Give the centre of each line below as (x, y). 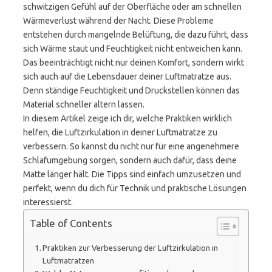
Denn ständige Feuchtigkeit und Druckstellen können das (131, 90)
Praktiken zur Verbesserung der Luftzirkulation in (131, 248)
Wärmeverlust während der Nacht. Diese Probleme (118, 21)
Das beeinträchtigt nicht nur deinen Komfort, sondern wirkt (134, 63)
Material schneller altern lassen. (84, 104)
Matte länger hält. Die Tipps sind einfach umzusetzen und (132, 174)
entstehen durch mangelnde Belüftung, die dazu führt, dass (136, 35)
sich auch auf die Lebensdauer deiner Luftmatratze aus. (127, 76)
